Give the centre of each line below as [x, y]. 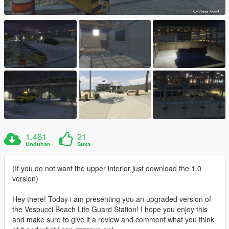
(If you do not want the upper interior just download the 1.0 [107, 168]
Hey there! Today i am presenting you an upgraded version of [112, 199]
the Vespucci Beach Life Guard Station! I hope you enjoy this [110, 209]
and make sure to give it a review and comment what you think [113, 219]
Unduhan [38, 144]
